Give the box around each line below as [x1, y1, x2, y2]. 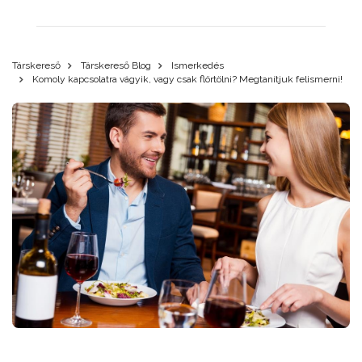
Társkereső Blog [81, 60, 151, 71]
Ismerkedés [171, 60, 224, 71]
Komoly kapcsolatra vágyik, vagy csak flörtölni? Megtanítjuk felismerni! [30, 74, 343, 85]
